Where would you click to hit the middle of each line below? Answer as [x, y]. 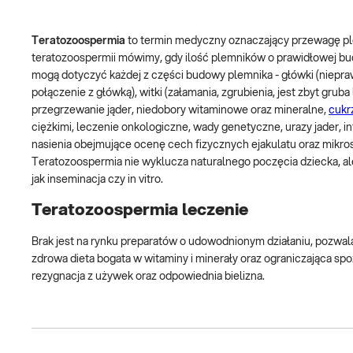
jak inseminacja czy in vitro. [97, 180]
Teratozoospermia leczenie [140, 210]
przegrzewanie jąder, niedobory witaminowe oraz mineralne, [180, 110]
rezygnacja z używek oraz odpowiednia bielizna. [148, 276]
